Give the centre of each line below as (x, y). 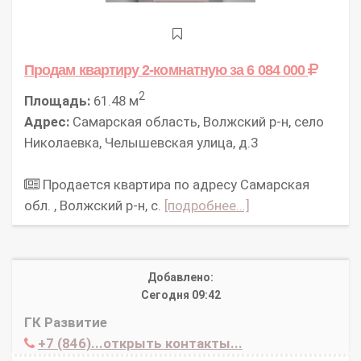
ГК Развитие (66, 322)
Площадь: (57, 100)
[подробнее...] (207, 205)
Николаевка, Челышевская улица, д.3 (141, 142)
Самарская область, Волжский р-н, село (197, 121)
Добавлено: (180, 277)
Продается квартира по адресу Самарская (174, 184)
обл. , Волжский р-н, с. (94, 205)
